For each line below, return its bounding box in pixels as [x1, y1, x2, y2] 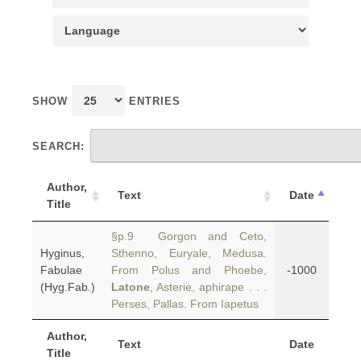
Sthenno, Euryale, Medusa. [111, 247, 267, 259]
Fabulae [40, 263, 82, 276]
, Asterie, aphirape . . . [150, 280, 267, 293]
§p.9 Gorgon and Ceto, [111, 230, 267, 243]
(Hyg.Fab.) [40, 280, 95, 293]
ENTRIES [125, 95, 180, 107]
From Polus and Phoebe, [111, 263, 267, 276]
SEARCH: [32, 140, 85, 152]
